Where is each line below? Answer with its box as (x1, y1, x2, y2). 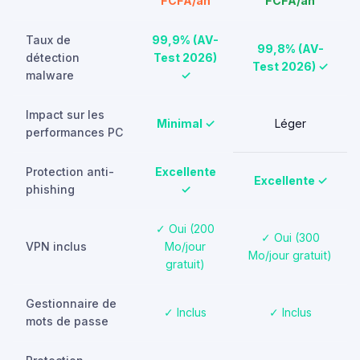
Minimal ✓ (156, 117, 215, 130)
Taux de (26, 33, 71, 47)
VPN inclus (26, 239, 87, 253)
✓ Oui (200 (156, 222, 215, 235)
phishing (26, 182, 75, 196)
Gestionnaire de (26, 297, 117, 310)
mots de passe (26, 314, 108, 328)
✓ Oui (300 (260, 231, 320, 244)
